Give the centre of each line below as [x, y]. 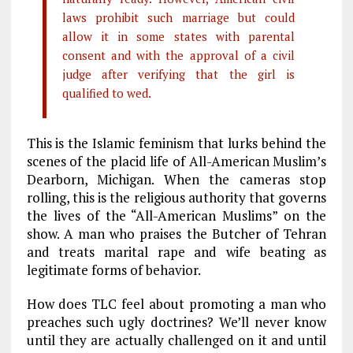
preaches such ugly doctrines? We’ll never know [176, 321]
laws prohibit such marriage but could [178, 17]
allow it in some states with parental [178, 36]
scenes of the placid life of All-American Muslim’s [176, 161]
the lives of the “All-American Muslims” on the [176, 215]
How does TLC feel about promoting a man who [176, 303]
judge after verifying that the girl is [178, 74]
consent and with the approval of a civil [178, 55]
